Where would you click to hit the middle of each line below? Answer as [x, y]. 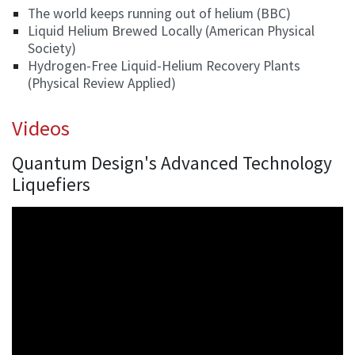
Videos [41, 128]
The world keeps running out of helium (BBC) [159, 13]
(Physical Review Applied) [102, 83]
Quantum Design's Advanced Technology [172, 162]
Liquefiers [51, 184]
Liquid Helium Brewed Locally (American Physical [171, 31]
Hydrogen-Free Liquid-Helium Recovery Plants [164, 65]
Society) [52, 48]
